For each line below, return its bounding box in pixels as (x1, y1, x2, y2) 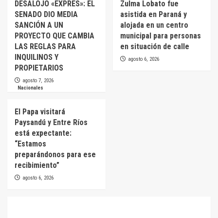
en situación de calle (120, 41, 189, 51)
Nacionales (18, 84, 43, 91)
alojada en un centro (120, 20, 188, 30)
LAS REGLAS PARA (15, 41, 76, 51)
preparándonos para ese (15, 149, 96, 159)
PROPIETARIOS (15, 63, 63, 73)
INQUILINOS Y (15, 52, 58, 62)
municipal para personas (120, 31, 201, 40)
